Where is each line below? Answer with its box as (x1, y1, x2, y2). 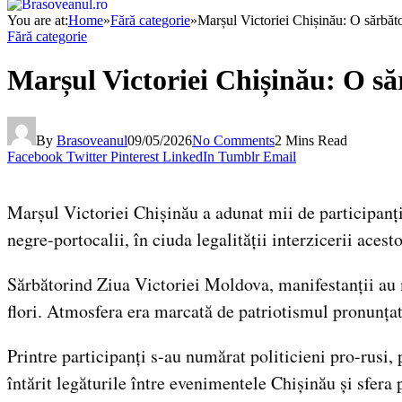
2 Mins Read (275, 132, 347, 148)
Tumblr (218, 148, 259, 164)
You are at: (7, 12, 68, 28)
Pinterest (110, 148, 159, 164)
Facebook (7, 148, 63, 164)
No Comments (192, 132, 275, 148)
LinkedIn (162, 148, 214, 164)
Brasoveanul (57, 132, 127, 148)
